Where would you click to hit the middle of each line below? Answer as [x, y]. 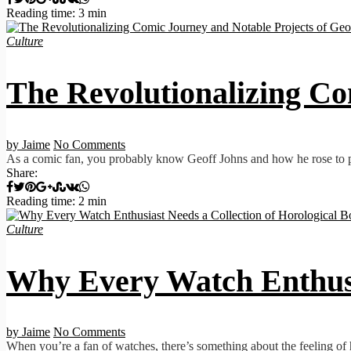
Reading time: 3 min [56, 13]
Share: [22, 172]
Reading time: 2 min [56, 201]
